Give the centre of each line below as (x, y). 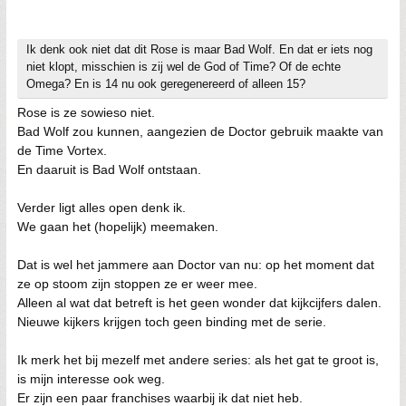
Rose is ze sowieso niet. (86, 112)
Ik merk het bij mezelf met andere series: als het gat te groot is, (198, 360)
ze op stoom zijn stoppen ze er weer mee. (137, 284)
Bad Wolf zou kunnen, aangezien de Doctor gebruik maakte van (200, 131)
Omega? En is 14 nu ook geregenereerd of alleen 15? (166, 84)
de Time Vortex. (62, 150)
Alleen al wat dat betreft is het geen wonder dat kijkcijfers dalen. (199, 303)
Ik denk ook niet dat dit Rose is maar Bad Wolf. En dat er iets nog (199, 49)
